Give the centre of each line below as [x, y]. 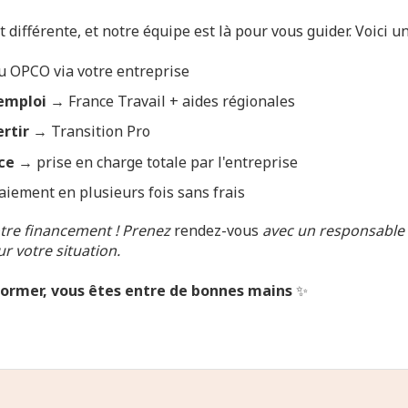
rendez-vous [216, 230]
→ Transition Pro [90, 132]
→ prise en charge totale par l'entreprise [156, 162]
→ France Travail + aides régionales [171, 102]
